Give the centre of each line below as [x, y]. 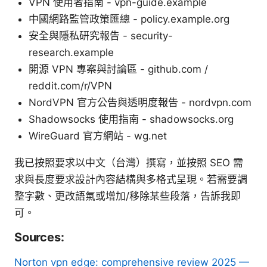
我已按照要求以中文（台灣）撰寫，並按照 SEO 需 [129, 162]
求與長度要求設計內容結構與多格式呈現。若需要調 [131, 179]
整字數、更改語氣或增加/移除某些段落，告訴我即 [128, 196]
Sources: [39, 237]
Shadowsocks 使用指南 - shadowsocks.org [131, 119]
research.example [71, 52]
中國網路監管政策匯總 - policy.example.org [129, 19]
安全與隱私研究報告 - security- [101, 35]
